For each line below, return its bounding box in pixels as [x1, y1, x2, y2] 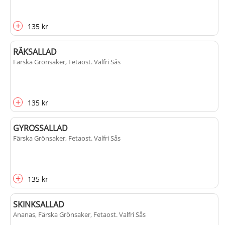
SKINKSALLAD [13, 199, 64, 210]
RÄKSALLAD [13, 46, 57, 57]
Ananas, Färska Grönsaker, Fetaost [13, 210, 116, 219]
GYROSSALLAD [13, 123, 68, 134]
